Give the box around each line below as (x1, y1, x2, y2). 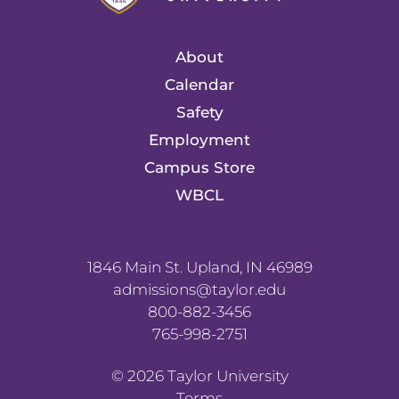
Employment (149, 130, 250, 149)
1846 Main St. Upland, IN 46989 (86, 257, 313, 276)
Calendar (165, 75, 234, 94)
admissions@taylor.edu (113, 280, 286, 298)
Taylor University (163, 366, 289, 385)
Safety (175, 102, 224, 121)
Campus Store (144, 158, 255, 176)
